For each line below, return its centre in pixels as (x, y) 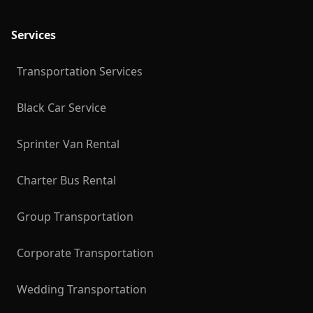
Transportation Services (80, 71)
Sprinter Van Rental (68, 144)
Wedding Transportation (82, 289)
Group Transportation (75, 217)
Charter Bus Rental (66, 180)
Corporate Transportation (85, 253)
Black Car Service (61, 108)
